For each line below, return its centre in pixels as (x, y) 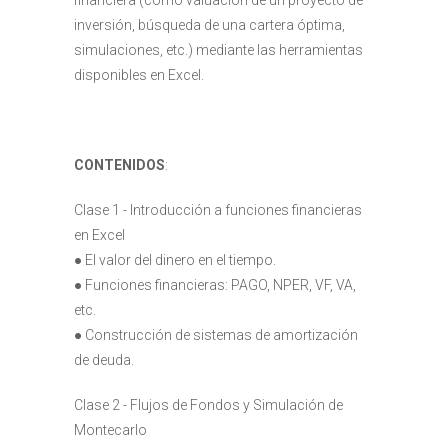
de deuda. (104, 360)
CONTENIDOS (119, 165)
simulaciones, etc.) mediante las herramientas (218, 50)
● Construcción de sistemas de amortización (216, 335)
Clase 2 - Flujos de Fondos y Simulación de (208, 405)
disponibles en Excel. (139, 75)
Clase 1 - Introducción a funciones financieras (218, 210)
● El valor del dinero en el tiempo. (175, 260)
